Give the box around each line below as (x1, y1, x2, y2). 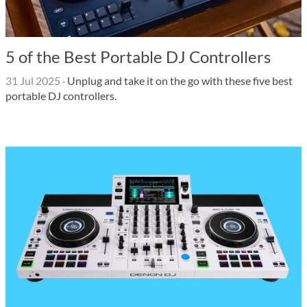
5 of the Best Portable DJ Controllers (5, 47, 271, 66)
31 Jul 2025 (5, 74, 60, 87)
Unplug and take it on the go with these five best (65, 74, 293, 87)
